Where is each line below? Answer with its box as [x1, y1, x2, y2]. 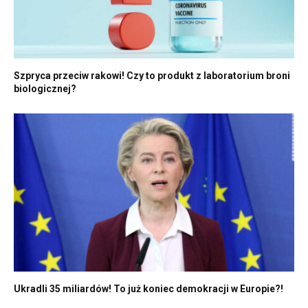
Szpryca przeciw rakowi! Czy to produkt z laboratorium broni [14, 70, 290, 82]
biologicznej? [14, 83, 76, 95]
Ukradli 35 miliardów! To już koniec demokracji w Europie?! [14, 283, 283, 294]
